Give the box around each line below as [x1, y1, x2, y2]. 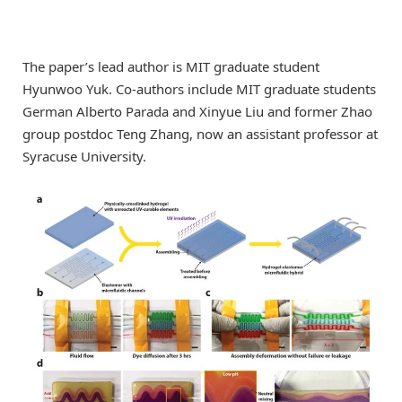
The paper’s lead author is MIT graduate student [22, 57, 319, 76]
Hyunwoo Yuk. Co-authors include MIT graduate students [22, 80, 376, 99]
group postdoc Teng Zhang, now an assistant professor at [22, 125, 378, 144]
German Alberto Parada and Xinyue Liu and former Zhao [22, 102, 372, 121]
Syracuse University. [22, 147, 146, 166]
